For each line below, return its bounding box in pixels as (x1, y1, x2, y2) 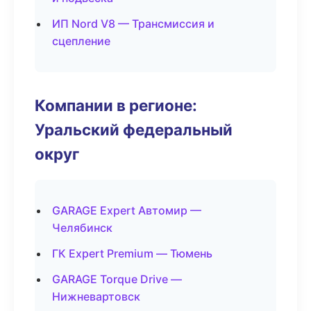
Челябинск (52, 221, 112, 235)
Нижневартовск (52, 289, 140, 303)
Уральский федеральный (35, 120, 233, 139)
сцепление (52, 34, 110, 48)
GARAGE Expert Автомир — (52, 203, 201, 217)
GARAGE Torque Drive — (52, 272, 182, 286)
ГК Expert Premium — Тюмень (52, 246, 212, 260)
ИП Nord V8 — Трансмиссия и (52, 17, 215, 31)
